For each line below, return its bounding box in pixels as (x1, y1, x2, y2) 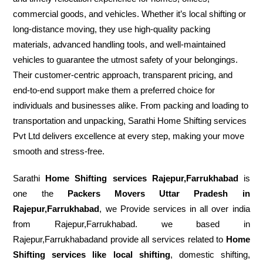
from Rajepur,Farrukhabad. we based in (13, 219, 250, 229)
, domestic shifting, (170, 249, 250, 259)
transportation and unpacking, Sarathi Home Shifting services (13, 116, 247, 126)
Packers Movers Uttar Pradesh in (67, 188, 250, 198)
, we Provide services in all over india (99, 204, 250, 214)
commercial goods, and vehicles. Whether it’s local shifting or (13, 9, 247, 19)
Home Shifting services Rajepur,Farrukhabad (45, 173, 238, 183)
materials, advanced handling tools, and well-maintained (13, 39, 226, 49)
